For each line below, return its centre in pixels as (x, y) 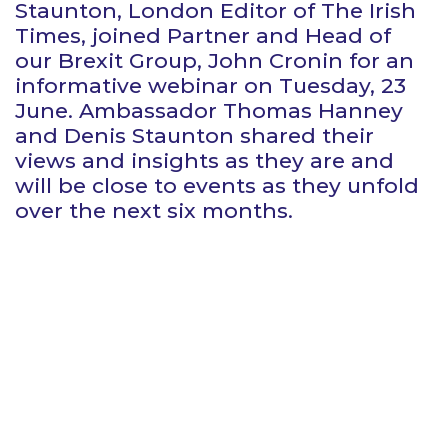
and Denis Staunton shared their (194, 135)
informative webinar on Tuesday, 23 (210, 85)
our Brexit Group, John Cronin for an (214, 60)
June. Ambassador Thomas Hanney (209, 110)
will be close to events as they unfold (217, 185)
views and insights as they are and (204, 160)
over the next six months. (154, 210)
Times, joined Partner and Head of (203, 35)
